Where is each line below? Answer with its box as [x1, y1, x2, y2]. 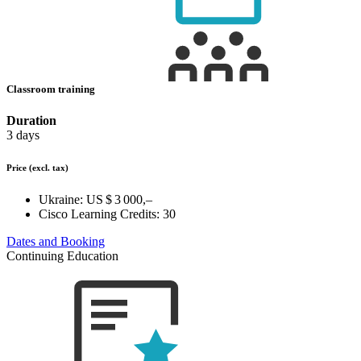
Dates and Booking [6, 234, 105, 249]
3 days [6, 128, 39, 143]
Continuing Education [6, 249, 118, 263]
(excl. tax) [29, 163, 68, 173]
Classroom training [6, 83, 98, 96]
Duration [6, 114, 56, 128]
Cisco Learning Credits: [39, 207, 160, 222]
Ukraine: [39, 193, 83, 207]
